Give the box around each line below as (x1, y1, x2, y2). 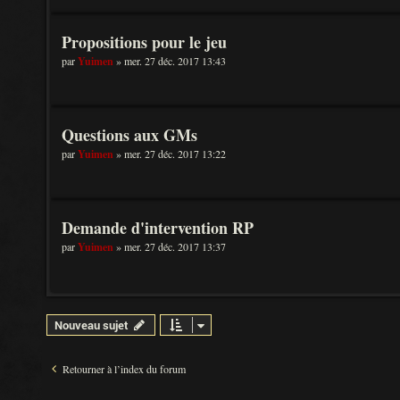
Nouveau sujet (54, 317, 129, 333)
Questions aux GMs (62, 123, 197, 146)
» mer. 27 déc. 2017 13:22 (113, 146, 226, 161)
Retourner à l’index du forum (62, 362, 186, 376)
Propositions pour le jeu (62, 30, 227, 54)
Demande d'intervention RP (62, 216, 254, 239)
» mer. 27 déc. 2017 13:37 (113, 239, 226, 254)
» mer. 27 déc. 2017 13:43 (113, 54, 226, 68)
